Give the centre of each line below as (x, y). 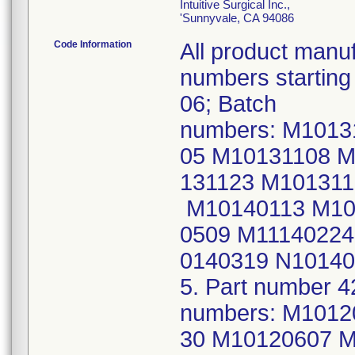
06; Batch (228, 104)
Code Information (93, 44)
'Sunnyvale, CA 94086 (237, 18)
